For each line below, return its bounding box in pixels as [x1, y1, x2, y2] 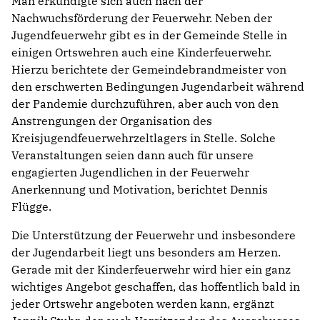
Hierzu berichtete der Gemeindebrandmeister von [11, 62, 286, 76]
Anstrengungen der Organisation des [11, 114, 212, 128]
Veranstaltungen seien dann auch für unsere [11, 148, 254, 162]
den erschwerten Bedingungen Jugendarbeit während [11, 79, 304, 94]
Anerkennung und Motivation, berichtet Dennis [11, 182, 268, 196]
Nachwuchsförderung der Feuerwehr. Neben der [11, 11, 272, 25]
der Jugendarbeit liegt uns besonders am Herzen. [11, 245, 281, 259]
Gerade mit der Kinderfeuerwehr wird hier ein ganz [11, 262, 291, 276]
